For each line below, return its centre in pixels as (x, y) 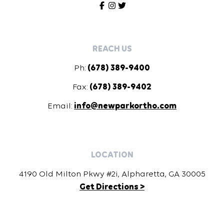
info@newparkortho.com (125, 105)
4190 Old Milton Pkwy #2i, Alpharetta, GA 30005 (112, 173)
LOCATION (112, 154)
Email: (60, 105)
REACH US (112, 48)
